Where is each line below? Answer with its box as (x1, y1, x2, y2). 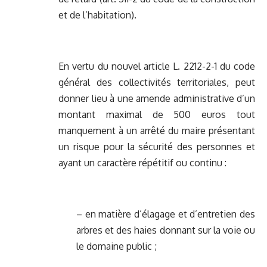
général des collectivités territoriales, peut (58, 76, 255, 89)
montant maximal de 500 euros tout (58, 108, 255, 121)
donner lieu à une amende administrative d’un (58, 92, 255, 105)
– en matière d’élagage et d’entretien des (76, 208, 255, 221)
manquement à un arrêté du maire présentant (58, 125, 255, 137)
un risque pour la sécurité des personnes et (58, 141, 255, 153)
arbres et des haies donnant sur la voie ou (76, 224, 255, 237)
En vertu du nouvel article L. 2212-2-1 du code (58, 60, 255, 73)
